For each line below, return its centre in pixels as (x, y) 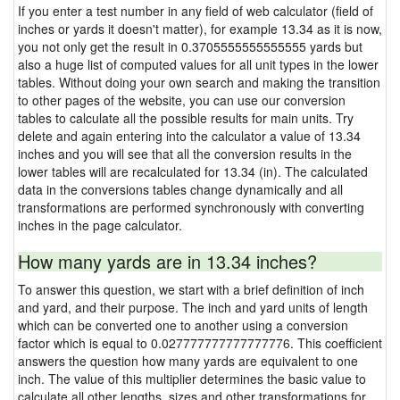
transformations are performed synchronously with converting (191, 207)
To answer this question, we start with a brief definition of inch (191, 289)
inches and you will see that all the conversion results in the (185, 154)
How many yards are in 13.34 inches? (167, 261)
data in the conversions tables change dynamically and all (180, 189)
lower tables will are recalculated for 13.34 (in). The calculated (193, 171)
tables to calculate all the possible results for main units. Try (186, 118)
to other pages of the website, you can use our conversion (182, 100)
